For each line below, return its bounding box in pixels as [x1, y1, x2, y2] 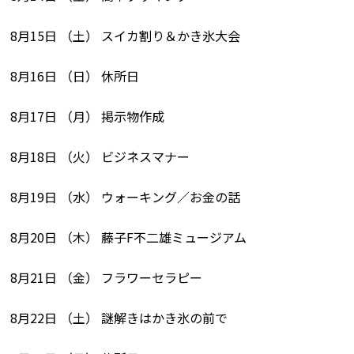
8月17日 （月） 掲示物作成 [10, 106, 165, 126]
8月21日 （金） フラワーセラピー [10, 267, 203, 287]
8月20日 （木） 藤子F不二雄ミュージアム [10, 227, 247, 247]
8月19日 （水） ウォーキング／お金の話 [10, 186, 241, 206]
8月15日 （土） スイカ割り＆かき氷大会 [10, 25, 241, 45]
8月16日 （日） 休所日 [10, 66, 140, 85]
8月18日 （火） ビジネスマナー [10, 146, 190, 166]
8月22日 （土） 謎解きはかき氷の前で [10, 307, 228, 327]
